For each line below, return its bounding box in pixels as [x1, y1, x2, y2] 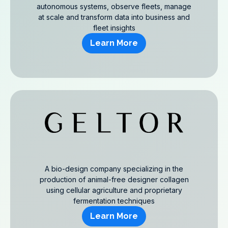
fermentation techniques [73, 196, 155, 205]
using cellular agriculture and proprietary [46, 186, 182, 194]
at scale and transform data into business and [38, 13, 190, 21]
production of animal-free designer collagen [39, 175, 189, 184]
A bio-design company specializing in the [45, 164, 183, 173]
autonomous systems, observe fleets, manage [37, 2, 191, 11]
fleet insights [93, 23, 135, 32]
